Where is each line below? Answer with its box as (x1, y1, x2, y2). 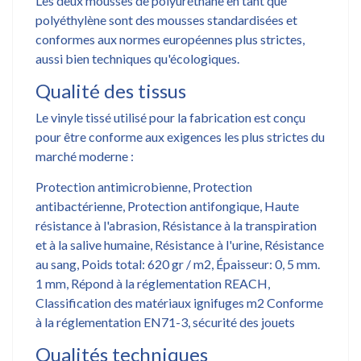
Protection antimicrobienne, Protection (35, 178, 252, 194)
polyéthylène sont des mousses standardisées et (35, 11, 297, 27)
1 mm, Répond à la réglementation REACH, (35, 275, 270, 291)
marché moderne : (35, 147, 136, 164)
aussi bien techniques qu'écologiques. (35, 50, 239, 66)
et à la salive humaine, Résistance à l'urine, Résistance (35, 236, 324, 252)
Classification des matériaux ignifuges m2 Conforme (35, 294, 323, 310)
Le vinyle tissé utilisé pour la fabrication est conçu (35, 109, 305, 125)
